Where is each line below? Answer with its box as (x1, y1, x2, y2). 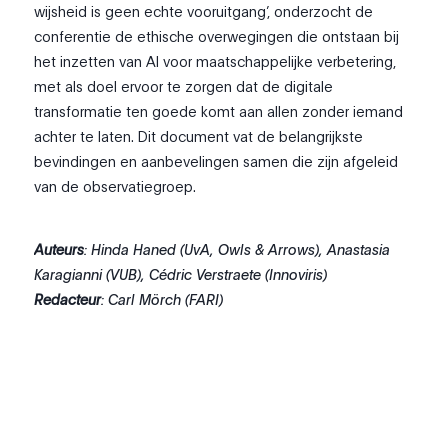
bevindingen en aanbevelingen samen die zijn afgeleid (34, 151, 399, 172)
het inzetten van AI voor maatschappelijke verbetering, (34, 51, 397, 72)
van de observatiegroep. (34, 176, 197, 197)
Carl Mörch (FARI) (108, 289, 224, 310)
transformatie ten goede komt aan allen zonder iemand (34, 101, 404, 122)
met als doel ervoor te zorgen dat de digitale (34, 76, 334, 97)
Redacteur (34, 289, 102, 310)
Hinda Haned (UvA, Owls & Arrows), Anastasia (91, 239, 391, 260)
